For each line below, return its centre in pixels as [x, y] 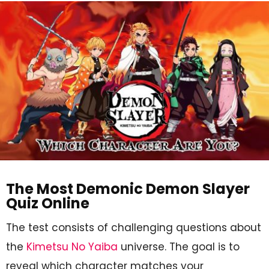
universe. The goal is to [179, 246]
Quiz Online [48, 203]
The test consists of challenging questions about [134, 227]
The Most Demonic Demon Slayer [128, 189]
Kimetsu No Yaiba [72, 246]
